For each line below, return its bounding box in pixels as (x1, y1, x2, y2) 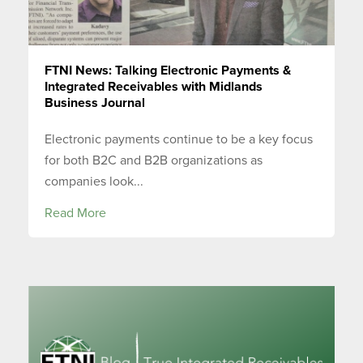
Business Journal (45, 95, 145, 112)
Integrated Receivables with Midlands (45, 79, 263, 96)
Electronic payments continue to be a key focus (45, 130, 313, 147)
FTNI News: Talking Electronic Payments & (45, 62, 291, 79)
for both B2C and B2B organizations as (45, 152, 263, 169)
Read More (45, 204, 106, 221)
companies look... (45, 173, 143, 190)
